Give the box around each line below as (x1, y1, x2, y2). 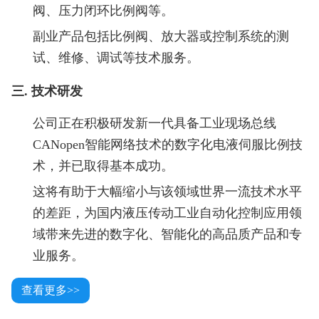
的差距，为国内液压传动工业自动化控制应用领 (32, 206, 302, 221)
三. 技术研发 (11, 84, 83, 99)
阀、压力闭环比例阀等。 (32, 4, 174, 19)
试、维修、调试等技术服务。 (32, 51, 199, 66)
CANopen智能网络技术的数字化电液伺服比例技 (32, 137, 303, 152)
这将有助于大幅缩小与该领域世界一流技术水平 (32, 184, 302, 199)
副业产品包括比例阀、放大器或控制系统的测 (32, 29, 289, 44)
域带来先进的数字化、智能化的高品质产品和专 (32, 227, 302, 242)
